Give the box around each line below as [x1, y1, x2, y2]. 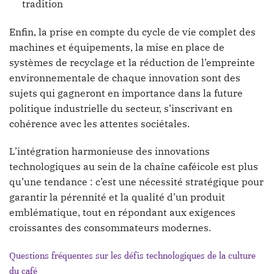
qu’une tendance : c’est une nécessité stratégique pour [9, 176, 264, 188]
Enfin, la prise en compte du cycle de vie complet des [9, 25, 256, 38]
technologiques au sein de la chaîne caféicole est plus [9, 160, 258, 173]
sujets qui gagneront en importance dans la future [9, 86, 243, 99]
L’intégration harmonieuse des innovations [9, 145, 210, 158]
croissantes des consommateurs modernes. [9, 221, 211, 234]
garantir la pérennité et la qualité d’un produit [9, 191, 225, 204]
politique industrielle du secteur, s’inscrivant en [9, 102, 232, 114]
